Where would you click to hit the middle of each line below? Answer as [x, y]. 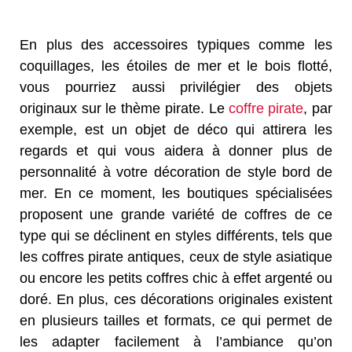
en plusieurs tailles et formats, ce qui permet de [176, 321]
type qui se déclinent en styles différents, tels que [176, 236]
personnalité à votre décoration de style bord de [176, 172]
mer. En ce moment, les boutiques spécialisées [176, 194]
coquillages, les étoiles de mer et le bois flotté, [176, 66]
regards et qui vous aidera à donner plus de [176, 151]
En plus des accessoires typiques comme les [176, 45]
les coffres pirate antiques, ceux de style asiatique [176, 257]
